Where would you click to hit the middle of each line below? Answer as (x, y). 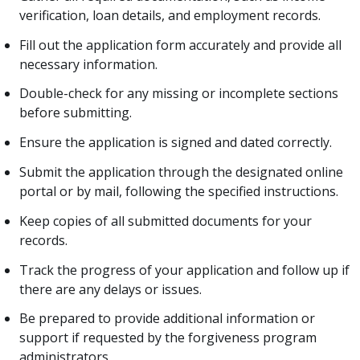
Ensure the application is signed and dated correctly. (176, 143)
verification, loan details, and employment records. (170, 15)
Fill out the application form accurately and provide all (180, 45)
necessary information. (88, 64)
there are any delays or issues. (110, 289)
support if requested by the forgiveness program (168, 338)
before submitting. (76, 113)
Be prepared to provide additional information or (167, 319)
